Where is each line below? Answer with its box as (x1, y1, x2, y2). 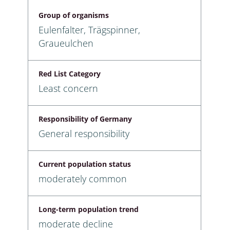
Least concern (39, 82, 98, 94)
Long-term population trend (39, 204, 139, 214)
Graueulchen (39, 36, 93, 49)
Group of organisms (39, 10, 109, 20)
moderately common (39, 172, 127, 185)
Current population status (39, 159, 131, 169)
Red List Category (39, 68, 101, 79)
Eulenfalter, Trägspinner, (39, 23, 140, 36)
